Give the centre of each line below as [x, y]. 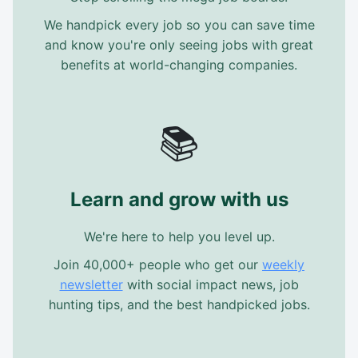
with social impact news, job [211, 284]
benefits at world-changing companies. [179, 65]
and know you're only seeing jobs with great [179, 45]
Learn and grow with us [179, 199]
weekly [283, 265]
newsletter [91, 284]
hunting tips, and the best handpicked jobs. [179, 304]
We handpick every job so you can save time [179, 25]
